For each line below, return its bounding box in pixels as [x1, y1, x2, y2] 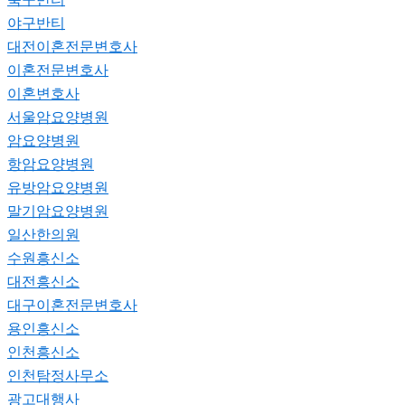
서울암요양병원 [7, 107, 108, 126]
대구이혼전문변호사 [7, 295, 137, 314]
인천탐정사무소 [7, 365, 108, 384]
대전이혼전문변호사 [7, 36, 137, 55]
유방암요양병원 [7, 177, 108, 196]
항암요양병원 [7, 154, 94, 173]
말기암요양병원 [7, 201, 108, 220]
